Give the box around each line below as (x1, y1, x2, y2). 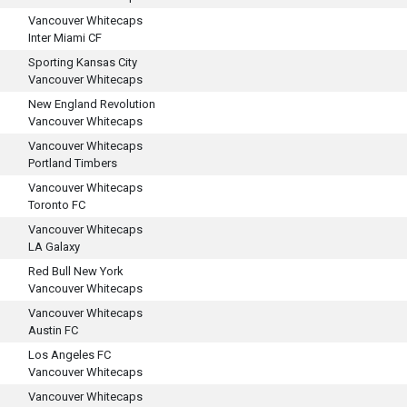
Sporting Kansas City (28, 55, 137, 69)
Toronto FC (28, 198, 85, 212)
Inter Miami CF (28, 31, 102, 45)
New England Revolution (28, 97, 155, 111)
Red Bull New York (28, 264, 124, 278)
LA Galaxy (28, 240, 80, 253)
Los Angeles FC (28, 348, 111, 362)
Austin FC (28, 323, 78, 337)
